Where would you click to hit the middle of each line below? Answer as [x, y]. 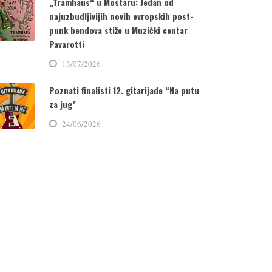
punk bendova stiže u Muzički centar [118, 30]
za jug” [62, 104]
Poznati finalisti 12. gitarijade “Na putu [124, 90]
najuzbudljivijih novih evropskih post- [121, 16]
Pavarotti [66, 44]
